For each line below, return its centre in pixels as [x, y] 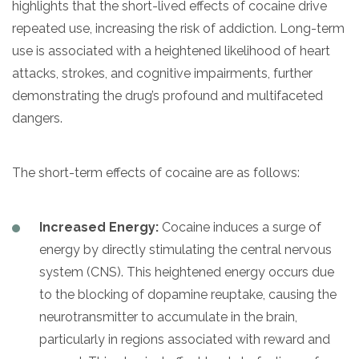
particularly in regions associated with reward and [185, 339]
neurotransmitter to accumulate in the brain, [168, 317]
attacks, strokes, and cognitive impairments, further [162, 73]
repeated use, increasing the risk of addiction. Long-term [178, 28]
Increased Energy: [99, 227]
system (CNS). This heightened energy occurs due [187, 272]
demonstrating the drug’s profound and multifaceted [167, 95]
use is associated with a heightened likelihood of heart [171, 50]
